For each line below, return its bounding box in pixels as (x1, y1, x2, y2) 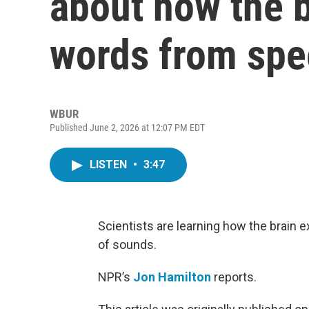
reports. (211, 270, 257, 284)
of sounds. (98, 237, 157, 252)
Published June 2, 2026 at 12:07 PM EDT (50, 122, 205, 133)
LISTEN (90, 158, 130, 171)
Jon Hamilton (133, 270, 211, 284)
